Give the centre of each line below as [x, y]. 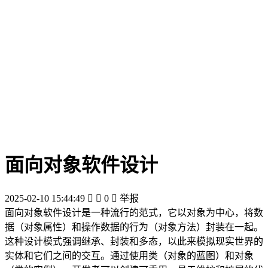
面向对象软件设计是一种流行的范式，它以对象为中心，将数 [134, 212]
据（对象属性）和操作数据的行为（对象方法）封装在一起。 [134, 227]
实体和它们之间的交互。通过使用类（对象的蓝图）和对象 [129, 255]
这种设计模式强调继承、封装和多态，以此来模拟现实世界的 [134, 241]
